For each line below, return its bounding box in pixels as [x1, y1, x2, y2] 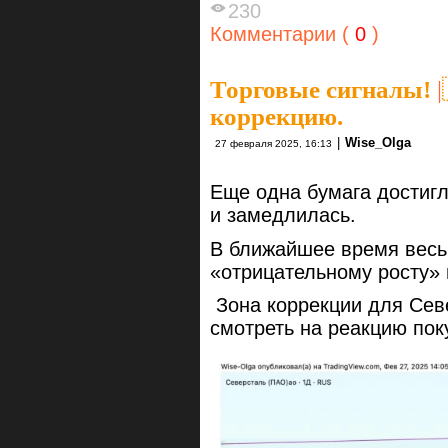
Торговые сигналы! [210, 75, 431, 103]
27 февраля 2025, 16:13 [215, 137, 332, 149]
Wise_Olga [345, 134, 411, 150]
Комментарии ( [210, 22, 349, 45]
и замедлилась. [210, 203, 362, 226]
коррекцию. [210, 102, 343, 130]
